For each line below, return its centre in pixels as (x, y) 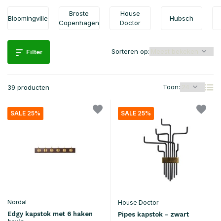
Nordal (17, 202)
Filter (34, 52)
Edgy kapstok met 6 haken (50, 214)
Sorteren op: (130, 51)
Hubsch (181, 18)
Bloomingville (28, 18)
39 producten (28, 87)
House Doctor (138, 202)
